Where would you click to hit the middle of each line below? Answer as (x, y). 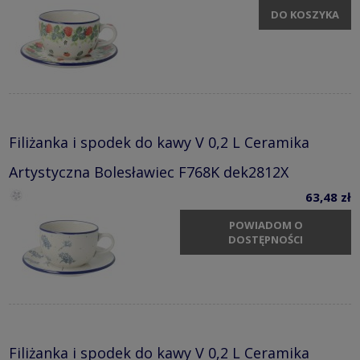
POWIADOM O (266, 225)
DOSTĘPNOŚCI (266, 240)
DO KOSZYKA (305, 15)
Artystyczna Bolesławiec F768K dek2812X (149, 172)
